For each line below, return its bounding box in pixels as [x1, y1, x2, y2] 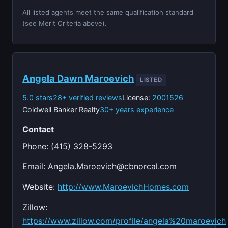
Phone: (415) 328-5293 [22, 141, 113, 152]
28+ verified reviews [53, 93, 123, 102]
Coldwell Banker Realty [22, 105, 100, 115]
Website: [22, 181, 58, 192]
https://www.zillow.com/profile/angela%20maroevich [22, 215, 226, 226]
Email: [22, 161, 48, 172]
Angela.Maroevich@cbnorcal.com [48, 161, 177, 172]
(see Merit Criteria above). [22, 19, 107, 28]
